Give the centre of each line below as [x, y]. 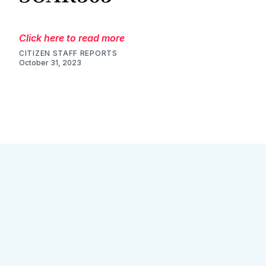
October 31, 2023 [50, 62]
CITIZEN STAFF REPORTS [68, 53]
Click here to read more [72, 38]
